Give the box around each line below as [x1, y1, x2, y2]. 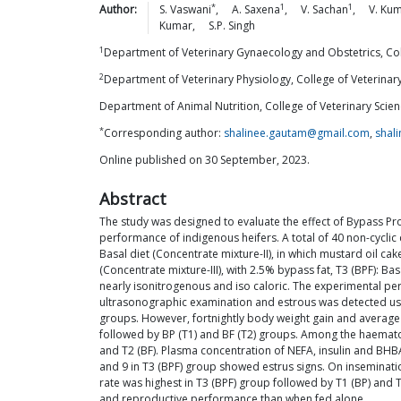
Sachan [312, 2, 348, 17]
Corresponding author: [104, 125, 224, 141]
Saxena [244, 2, 280, 17]
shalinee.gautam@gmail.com [224, 125, 370, 141]
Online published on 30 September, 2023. [99, 152, 310, 167]
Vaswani [170, 2, 211, 17]
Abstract [99, 188, 166, 209]
